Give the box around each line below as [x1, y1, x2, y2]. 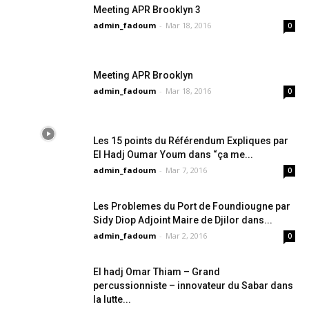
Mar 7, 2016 [166, 164, 207, 175]
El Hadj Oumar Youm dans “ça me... [93, 148, 253, 160]
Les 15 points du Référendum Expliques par [93, 134, 288, 146]
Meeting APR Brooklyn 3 [93, 3, 201, 15]
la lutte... [93, 293, 131, 305]
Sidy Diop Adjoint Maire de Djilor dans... [93, 214, 272, 226]
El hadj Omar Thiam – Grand [93, 266, 220, 277]
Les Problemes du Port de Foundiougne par [93, 200, 290, 212]
